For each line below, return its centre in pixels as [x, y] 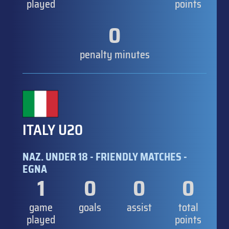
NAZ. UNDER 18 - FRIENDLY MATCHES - [105, 157]
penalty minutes [114, 54]
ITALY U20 [53, 130]
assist [139, 207]
